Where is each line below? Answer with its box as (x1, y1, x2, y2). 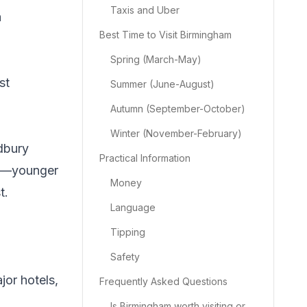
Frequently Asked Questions (99, 275, 228, 287)
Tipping (110, 226, 145, 238)
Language (110, 201, 156, 213)
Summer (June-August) (110, 78, 214, 90)
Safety (110, 251, 140, 262)
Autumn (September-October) (110, 103, 245, 114)
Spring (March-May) (110, 53, 201, 65)
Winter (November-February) (110, 127, 242, 139)
